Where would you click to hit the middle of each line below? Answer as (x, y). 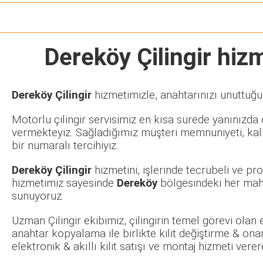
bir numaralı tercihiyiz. (65, 146)
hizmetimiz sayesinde (64, 183)
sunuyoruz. (38, 196)
